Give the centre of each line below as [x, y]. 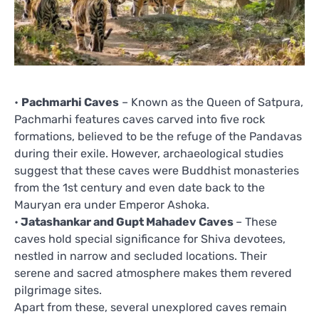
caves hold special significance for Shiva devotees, [150, 239]
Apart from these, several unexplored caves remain [151, 307]
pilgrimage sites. [58, 290]
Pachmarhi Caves [70, 102]
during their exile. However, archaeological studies [149, 153]
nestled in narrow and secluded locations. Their [141, 256]
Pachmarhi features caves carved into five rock [140, 119]
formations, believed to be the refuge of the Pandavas [158, 136]
